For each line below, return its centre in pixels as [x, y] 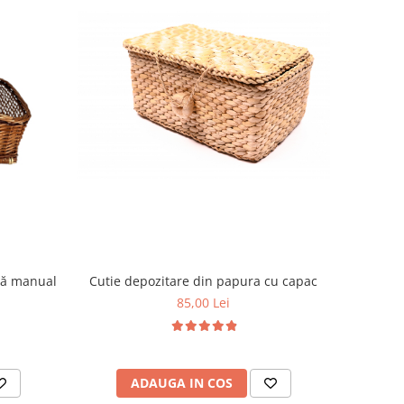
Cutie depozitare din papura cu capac [204, 280]
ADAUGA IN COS [181, 382]
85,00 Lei [204, 302]
